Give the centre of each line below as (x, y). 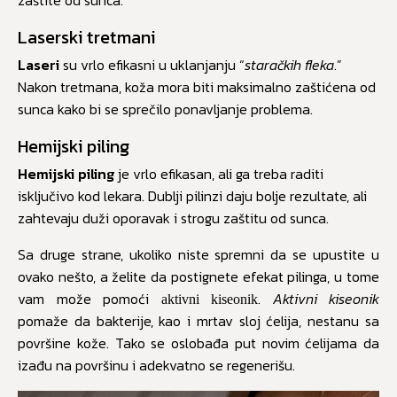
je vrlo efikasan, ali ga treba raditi (219, 174)
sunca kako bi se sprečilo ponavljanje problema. (165, 109)
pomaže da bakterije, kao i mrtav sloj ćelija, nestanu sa (198, 321)
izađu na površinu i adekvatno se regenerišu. (156, 366)
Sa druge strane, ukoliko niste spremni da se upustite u (198, 255)
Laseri (39, 65)
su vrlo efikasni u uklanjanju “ (152, 65)
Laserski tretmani (86, 38)
